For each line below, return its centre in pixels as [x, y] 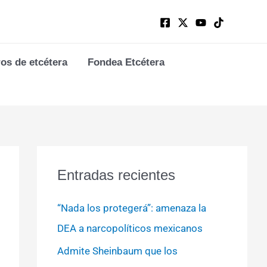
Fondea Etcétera [126, 62]
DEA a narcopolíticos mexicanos [130, 228]
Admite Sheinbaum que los [117, 251]
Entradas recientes [116, 175]
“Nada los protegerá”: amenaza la [131, 208]
